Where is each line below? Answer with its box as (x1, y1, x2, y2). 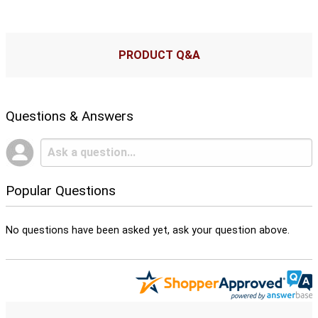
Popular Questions (6, 182, 116, 199)
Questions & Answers (6, 107, 133, 124)
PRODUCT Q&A (118, 48, 200, 62)
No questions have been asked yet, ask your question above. (6, 224, 290, 236)
